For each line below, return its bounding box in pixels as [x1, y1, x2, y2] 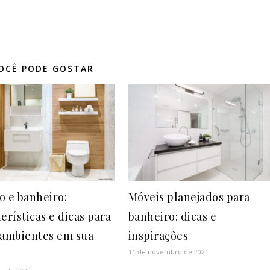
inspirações [128, 228, 189, 243]
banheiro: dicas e [128, 209, 217, 224]
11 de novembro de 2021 [128, 246, 209, 256]
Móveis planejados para [128, 189, 250, 204]
